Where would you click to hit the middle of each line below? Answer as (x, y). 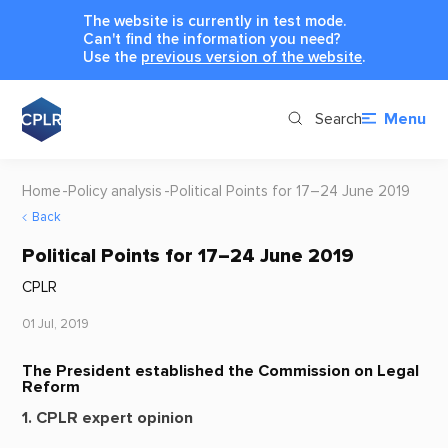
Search (338, 119)
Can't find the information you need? (212, 39)
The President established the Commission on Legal (220, 370)
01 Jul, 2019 (55, 324)
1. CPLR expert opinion (107, 417)
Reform (50, 386)
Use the (112, 57)
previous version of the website (251, 57)
